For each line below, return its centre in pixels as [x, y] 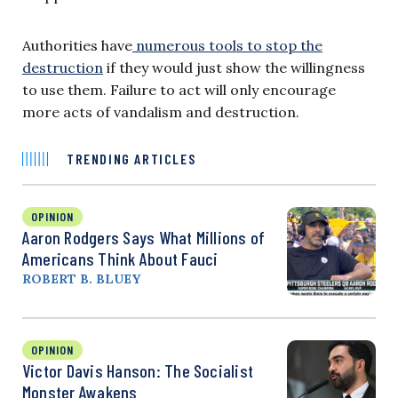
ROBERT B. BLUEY [81, 279]
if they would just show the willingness [234, 67]
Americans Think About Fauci [120, 258]
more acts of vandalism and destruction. [161, 111]
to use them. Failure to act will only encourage [179, 89]
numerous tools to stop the [227, 45]
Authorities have [77, 45]
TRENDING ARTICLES [131, 158]
